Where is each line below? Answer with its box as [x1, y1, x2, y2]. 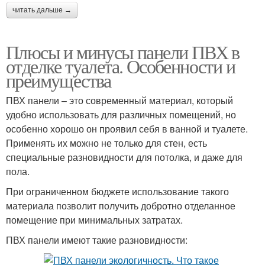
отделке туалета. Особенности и [6, 53, 235, 79]
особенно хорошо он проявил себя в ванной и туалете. [6, 121, 248, 135]
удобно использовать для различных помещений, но [6, 107, 236, 121]
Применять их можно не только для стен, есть [6, 135, 207, 150]
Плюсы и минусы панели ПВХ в [6, 38, 240, 64]
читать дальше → [12, 5, 72, 14]
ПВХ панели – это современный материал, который [6, 93, 233, 107]
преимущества [6, 67, 111, 93]
